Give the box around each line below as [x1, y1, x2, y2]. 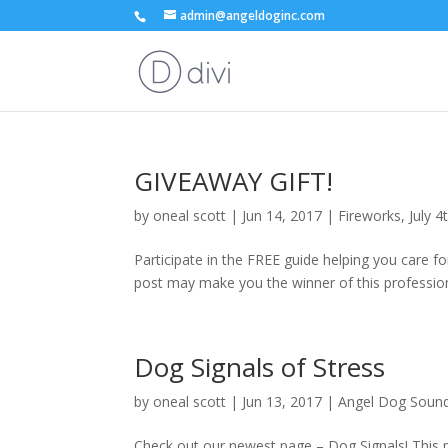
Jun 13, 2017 [242, 392, 323, 411]
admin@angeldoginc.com [180, 7, 326, 24]
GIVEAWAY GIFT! [134, 163, 334, 199]
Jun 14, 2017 [242, 206, 323, 225]
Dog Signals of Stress [134, 349, 386, 385]
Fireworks [338, 206, 402, 225]
